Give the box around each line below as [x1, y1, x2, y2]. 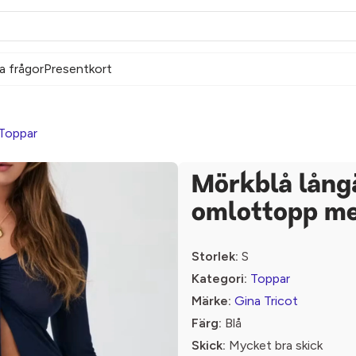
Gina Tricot [234, 293, 298, 308]
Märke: [192, 293, 231, 308]
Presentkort [44, 61, 112, 76]
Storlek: [192, 249, 238, 264]
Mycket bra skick [226, 338, 323, 353]
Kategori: [192, 271, 247, 286]
